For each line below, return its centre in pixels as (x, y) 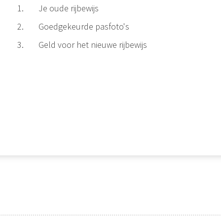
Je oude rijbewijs (68, 8)
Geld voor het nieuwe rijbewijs (92, 44)
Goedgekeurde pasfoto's (84, 26)
